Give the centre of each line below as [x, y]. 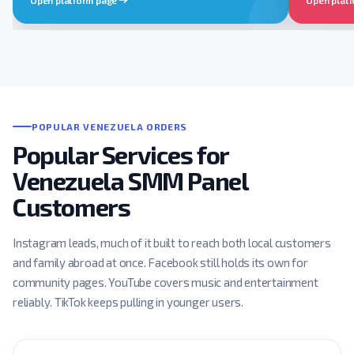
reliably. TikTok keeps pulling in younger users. [128, 301]
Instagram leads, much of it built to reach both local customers [172, 242]
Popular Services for [121, 154]
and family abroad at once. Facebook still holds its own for [160, 262]
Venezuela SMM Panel [130, 180]
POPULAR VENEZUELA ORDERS [109, 126]
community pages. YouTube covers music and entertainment [166, 282]
